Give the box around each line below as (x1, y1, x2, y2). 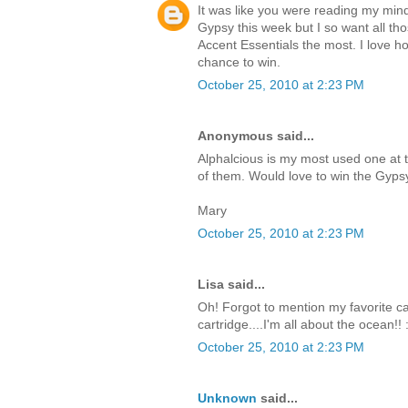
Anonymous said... (198, 127, 314, 143)
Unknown (198, 390, 257, 405)
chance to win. (198, 54, 280, 69)
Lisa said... (198, 276, 265, 291)
